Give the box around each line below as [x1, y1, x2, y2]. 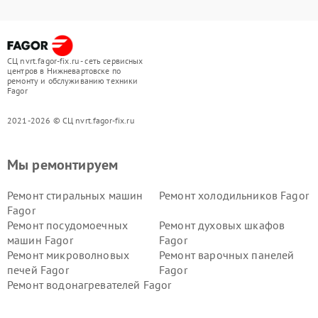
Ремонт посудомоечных [7, 218, 128, 232]
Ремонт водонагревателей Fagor [7, 278, 172, 292]
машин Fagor [7, 233, 73, 247]
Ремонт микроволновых [7, 248, 129, 262]
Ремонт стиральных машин [7, 188, 143, 202]
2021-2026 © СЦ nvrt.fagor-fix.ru [7, 115, 134, 126]
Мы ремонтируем [7, 155, 119, 174]
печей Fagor [7, 263, 69, 277]
